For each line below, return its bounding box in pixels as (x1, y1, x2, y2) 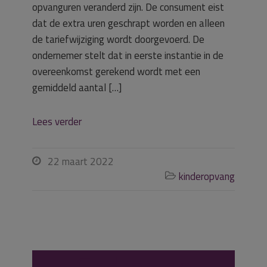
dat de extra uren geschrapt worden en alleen (32, 15, 225, 31)
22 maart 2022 (48, 154, 114, 169)
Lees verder (32, 114, 82, 129)
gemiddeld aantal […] (32, 80, 122, 95)
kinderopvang (179, 169, 235, 184)
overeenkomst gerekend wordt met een (32, 64, 200, 79)
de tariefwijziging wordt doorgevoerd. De (32, 32, 204, 47)
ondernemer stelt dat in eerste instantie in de (32, 48, 223, 63)
